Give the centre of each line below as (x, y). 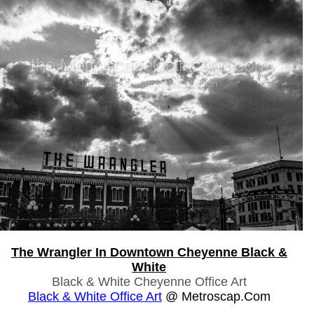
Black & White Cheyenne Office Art (149, 281)
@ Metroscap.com (216, 296)
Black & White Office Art (95, 296)
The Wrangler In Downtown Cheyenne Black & (149, 252)
